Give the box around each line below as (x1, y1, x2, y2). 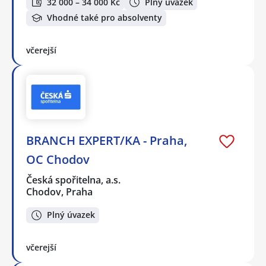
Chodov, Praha (26, 185, 93, 199)
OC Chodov (26, 151, 90, 168)
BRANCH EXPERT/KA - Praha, (26, 132, 187, 149)
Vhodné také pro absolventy (47, 12, 162, 24)
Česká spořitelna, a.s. (26, 173, 122, 187)
